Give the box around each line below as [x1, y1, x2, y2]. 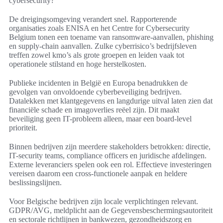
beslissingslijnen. [9, 178, 62, 187]
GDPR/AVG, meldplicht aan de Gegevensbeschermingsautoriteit [9, 206, 213, 215]
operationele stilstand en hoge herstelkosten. [9, 60, 146, 69]
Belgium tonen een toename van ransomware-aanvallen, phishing [9, 33, 214, 42]
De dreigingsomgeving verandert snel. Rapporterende [9, 15, 177, 24]
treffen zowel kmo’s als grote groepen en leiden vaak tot [9, 51, 184, 60]
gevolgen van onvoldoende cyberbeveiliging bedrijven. [9, 88, 182, 97]
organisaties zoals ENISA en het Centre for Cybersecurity [9, 24, 190, 33]
